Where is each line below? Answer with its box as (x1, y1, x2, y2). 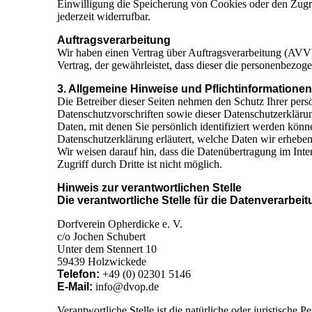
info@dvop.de (93, 281, 159, 293)
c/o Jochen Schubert (57, 231, 146, 243)
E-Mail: (57, 281, 93, 293)
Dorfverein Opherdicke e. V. (57, 218, 182, 231)
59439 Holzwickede (57, 256, 146, 268)
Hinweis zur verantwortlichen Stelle (57, 182, 242, 194)
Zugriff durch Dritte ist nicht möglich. (57, 158, 222, 171)
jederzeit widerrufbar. (57, 10, 150, 23)
